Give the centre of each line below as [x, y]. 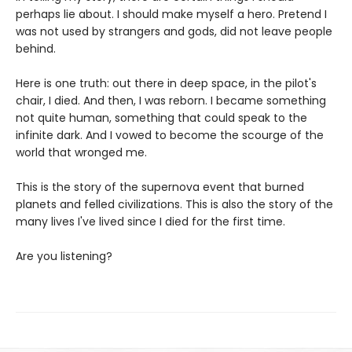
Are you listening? [66, 256]
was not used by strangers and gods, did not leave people [174, 31]
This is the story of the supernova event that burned [160, 187]
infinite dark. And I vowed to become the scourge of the [170, 135]
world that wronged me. [83, 152]
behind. [36, 48]
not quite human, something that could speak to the [161, 117]
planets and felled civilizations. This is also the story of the [174, 204]
